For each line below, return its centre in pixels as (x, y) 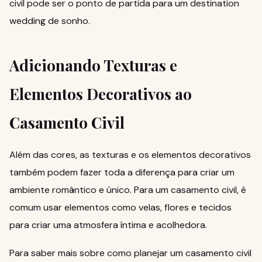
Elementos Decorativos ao (101, 94)
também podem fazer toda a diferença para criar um (122, 172)
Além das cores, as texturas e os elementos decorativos (130, 155)
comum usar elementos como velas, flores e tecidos (120, 207)
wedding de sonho (49, 21)
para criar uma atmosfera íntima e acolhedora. (108, 225)
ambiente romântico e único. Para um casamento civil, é (128, 190)
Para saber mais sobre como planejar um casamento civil (130, 253)
